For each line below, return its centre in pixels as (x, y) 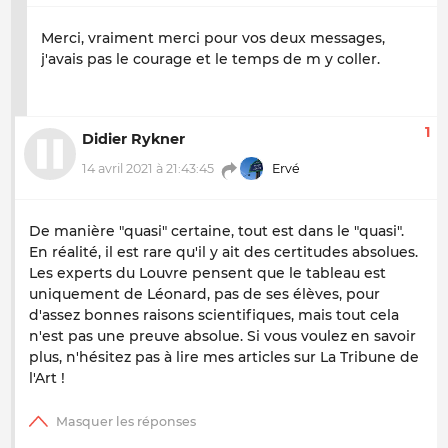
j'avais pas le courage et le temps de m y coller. (210, 58)
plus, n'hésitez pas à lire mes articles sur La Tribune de (224, 356)
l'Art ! (47, 377)
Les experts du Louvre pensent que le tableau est (207, 272)
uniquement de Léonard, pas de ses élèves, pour (204, 293)
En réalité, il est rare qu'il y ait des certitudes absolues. (223, 251)
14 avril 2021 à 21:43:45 (148, 169)
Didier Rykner (133, 139)
